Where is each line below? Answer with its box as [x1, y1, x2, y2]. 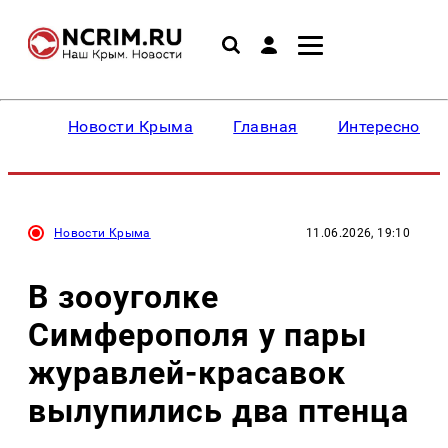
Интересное [337, 117, 429, 136]
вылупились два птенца [28, 391, 410, 430]
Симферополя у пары [28, 315, 368, 354]
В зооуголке [28, 277, 219, 316]
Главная [233, 117, 298, 136]
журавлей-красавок [28, 353, 347, 392]
